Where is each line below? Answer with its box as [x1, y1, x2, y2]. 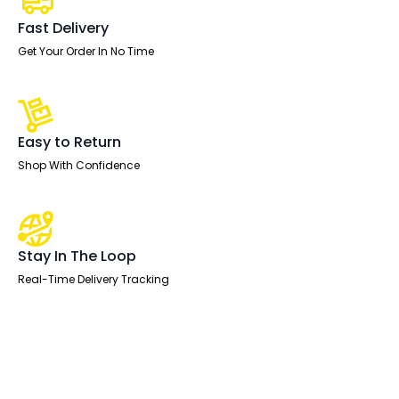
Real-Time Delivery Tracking [18, 272, 169, 287]
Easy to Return [18, 132, 121, 152]
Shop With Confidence [18, 158, 140, 173]
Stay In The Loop [18, 246, 136, 266]
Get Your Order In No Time [18, 44, 154, 59]
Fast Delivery [18, 18, 109, 38]
